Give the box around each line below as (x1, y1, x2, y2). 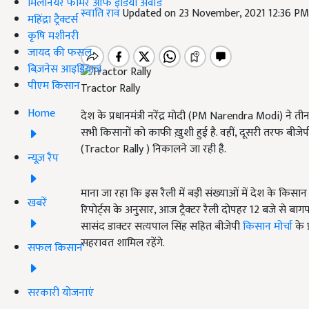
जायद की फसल (28, 43, 92, 62)
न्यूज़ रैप (28, 148, 59, 168)
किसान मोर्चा (243, 217, 292, 237)
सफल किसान (28, 238, 83, 257)
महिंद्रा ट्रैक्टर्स (28, 10, 78, 29)
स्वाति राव (81, 4, 123, 23)
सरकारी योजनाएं (28, 283, 94, 302)
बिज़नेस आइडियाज (28, 59, 101, 79)
